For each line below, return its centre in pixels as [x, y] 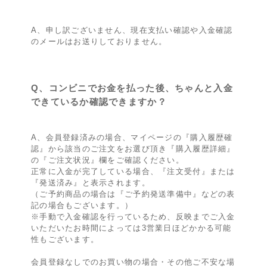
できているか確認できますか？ [99, 101]
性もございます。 [65, 239]
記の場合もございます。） [82, 205]
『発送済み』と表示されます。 [90, 182]
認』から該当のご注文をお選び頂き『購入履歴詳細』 [133, 148]
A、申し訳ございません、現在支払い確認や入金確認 [132, 30]
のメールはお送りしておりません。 [99, 41]
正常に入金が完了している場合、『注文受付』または [133, 171]
